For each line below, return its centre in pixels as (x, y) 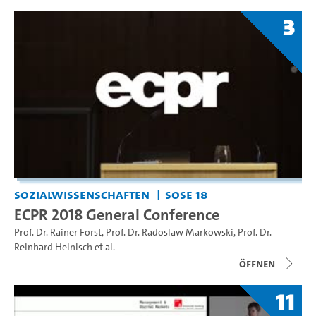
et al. (104, 247)
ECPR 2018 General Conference (117, 214)
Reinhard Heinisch (53, 247)
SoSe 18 (186, 194)
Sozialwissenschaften (82, 194)
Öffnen (257, 263)
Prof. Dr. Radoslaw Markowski (170, 232)
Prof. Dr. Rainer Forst (58, 232)
